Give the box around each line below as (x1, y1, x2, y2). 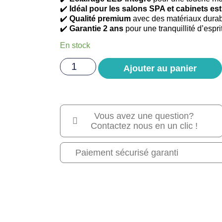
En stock (60, 41, 91, 50)
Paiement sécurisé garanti (75, 147, 179, 158)
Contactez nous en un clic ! (90, 120, 198, 131)
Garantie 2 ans (69, 24, 124, 33)
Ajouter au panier (123, 63, 197, 73)
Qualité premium (69, 14, 131, 23)
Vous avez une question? (94, 111, 194, 121)
